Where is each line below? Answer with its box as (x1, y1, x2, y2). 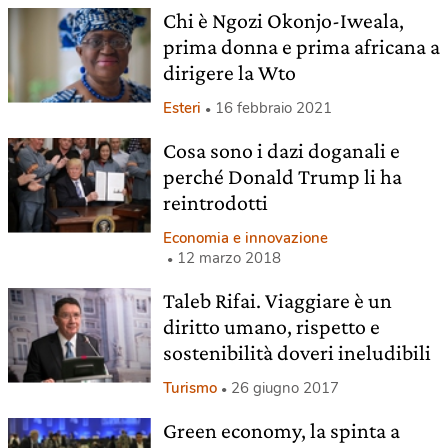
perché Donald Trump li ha (162, 164, 402, 189)
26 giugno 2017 (230, 378, 339, 398)
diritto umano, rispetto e (162, 314, 380, 339)
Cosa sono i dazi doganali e (162, 138, 400, 163)
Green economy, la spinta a (162, 418, 400, 443)
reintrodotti (162, 190, 268, 215)
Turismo (162, 378, 217, 398)
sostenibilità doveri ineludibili (162, 340, 431, 365)
